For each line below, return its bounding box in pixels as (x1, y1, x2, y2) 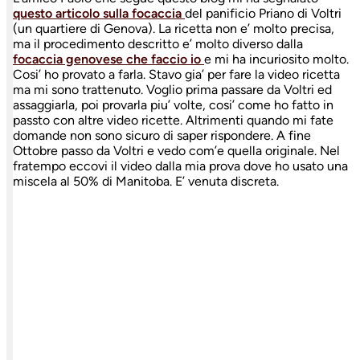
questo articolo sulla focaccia (13, 5, 185, 21)
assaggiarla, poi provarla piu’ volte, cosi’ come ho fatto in (13, 96, 333, 112)
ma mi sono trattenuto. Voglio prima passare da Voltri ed (13, 81, 332, 97)
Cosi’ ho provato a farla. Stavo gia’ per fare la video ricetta (13, 66, 340, 82)
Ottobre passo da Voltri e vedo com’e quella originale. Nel (13, 142, 340, 158)
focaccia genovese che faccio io (13, 51, 204, 67)
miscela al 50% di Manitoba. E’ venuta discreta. (13, 173, 279, 189)
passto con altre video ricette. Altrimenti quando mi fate (13, 112, 333, 128)
